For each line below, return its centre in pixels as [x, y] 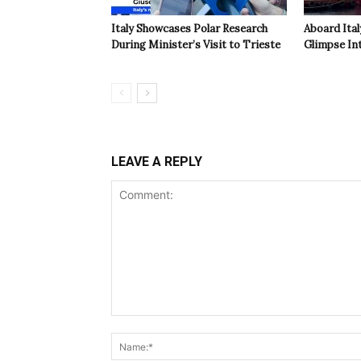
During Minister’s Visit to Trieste [196, 45]
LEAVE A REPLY [157, 162]
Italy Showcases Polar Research [189, 29]
